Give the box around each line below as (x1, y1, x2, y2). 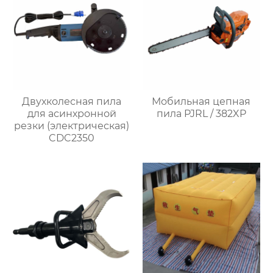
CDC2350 (49, 132, 95, 144)
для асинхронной (27, 108, 116, 120)
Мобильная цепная (152, 96, 251, 108)
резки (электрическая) (14, 120, 130, 132)
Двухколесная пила (22, 96, 122, 108)
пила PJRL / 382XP (156, 108, 246, 120)
